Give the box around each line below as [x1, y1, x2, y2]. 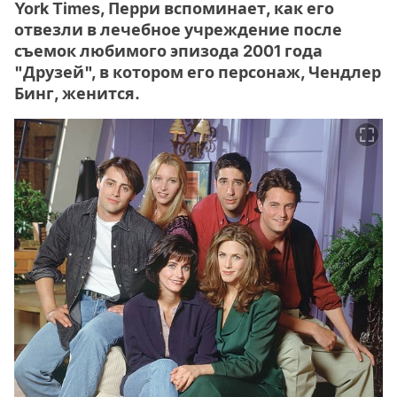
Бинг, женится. [14, 84, 140, 104]
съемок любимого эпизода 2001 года [14, 42, 323, 61]
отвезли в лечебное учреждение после [14, 20, 342, 40]
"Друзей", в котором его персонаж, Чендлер [14, 63, 381, 82]
